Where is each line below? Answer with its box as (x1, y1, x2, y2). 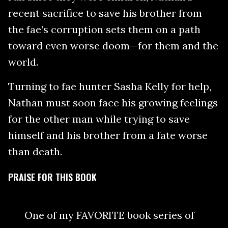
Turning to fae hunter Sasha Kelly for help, (8, 79, 211, 93)
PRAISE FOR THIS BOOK (8, 170, 97, 184)
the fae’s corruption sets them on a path (8, 22, 201, 36)
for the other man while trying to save (8, 112, 190, 125)
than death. (8, 145, 65, 158)
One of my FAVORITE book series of (24, 208, 194, 221)
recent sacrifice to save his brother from (8, 6, 202, 19)
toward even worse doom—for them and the (8, 39, 218, 52)
